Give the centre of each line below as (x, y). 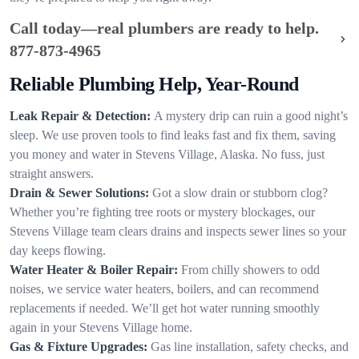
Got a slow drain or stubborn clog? (240, 193)
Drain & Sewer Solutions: (79, 193)
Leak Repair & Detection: (80, 116)
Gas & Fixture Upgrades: (79, 347)
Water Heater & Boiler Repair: (94, 270)
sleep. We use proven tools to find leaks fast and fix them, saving (173, 135)
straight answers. (52, 173)
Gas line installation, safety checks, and (250, 347)
